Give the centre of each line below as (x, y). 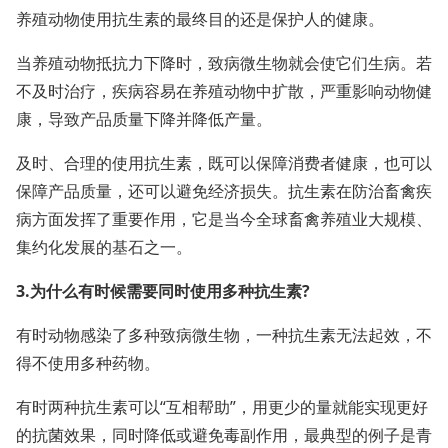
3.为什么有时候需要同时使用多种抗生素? (163, 291)
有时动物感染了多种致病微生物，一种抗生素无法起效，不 (224, 335)
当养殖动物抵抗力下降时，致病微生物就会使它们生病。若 (224, 63)
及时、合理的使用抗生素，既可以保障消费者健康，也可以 (224, 163)
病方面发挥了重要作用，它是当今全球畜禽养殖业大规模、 (224, 219)
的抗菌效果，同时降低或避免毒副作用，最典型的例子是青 (224, 435)
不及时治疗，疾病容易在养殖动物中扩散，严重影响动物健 (224, 91)
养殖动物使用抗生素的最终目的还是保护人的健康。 (200, 19)
